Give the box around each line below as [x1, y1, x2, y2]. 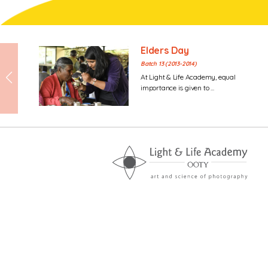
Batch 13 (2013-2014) [141, 60, 197, 68]
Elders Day [141, 44, 189, 56]
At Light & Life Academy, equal [141, 72, 236, 81]
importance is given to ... [141, 83, 214, 92]
